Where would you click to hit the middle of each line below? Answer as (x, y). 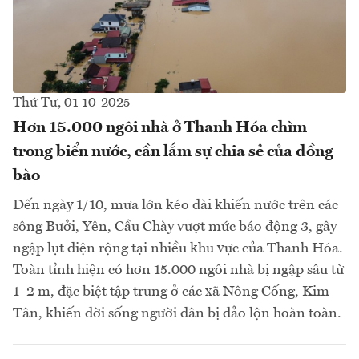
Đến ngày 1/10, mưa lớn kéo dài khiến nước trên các (175, 205)
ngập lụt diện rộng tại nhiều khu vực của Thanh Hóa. (178, 248)
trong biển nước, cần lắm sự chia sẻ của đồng (173, 152)
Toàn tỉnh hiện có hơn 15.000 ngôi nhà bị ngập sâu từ (178, 270)
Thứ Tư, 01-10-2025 (71, 103)
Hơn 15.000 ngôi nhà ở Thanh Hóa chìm (160, 128)
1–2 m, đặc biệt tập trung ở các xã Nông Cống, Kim (171, 291)
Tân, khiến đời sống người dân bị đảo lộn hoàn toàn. (177, 313)
